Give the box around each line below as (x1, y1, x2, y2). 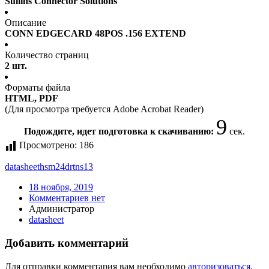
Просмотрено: (19, 140, 77, 151)
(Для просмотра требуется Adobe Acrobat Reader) (5, 104, 204, 115)
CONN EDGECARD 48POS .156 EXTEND (5, 28, 186, 39)
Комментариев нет (29, 193, 105, 204)
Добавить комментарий (5, 237, 128, 250)
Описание (5, 17, 46, 28)
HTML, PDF (5, 93, 58, 104)
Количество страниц (5, 50, 89, 61)
